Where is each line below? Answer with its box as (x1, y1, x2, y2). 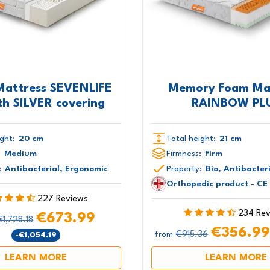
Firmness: (166, 149, 201, 158)
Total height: (166, 134, 216, 143)
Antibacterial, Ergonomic (5, 164, 108, 173)
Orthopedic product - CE (166, 179, 268, 188)
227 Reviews (37, 195, 89, 204)
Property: (166, 164, 202, 173)
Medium (4, 149, 37, 158)
